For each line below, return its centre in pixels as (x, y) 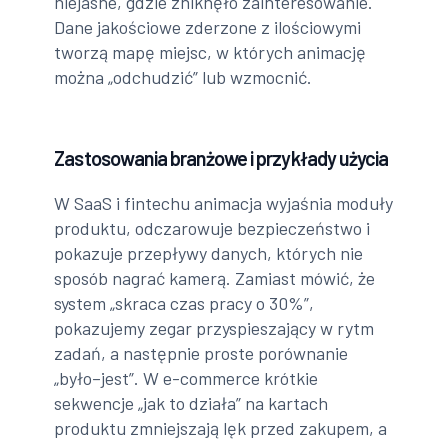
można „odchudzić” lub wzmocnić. (183, 77)
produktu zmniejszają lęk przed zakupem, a (221, 428)
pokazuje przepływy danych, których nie (209, 253)
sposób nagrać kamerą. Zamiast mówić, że (215, 278)
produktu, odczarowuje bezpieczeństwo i (212, 228)
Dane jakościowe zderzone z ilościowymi (208, 27)
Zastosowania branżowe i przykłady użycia (221, 158)
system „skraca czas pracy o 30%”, (184, 303)
